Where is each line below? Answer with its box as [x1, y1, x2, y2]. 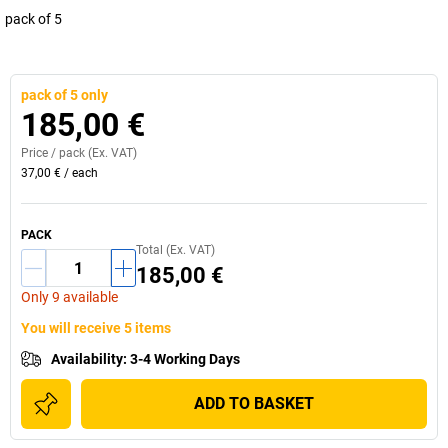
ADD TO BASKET [194, 394, 314, 413]
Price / [21, 146, 59, 160]
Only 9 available [21, 289, 118, 305]
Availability [51, 351, 123, 367]
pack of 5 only [21, 87, 108, 103]
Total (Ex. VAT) [136, 242, 215, 257]
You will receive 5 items [21, 320, 171, 336]
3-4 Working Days [130, 351, 240, 367]
